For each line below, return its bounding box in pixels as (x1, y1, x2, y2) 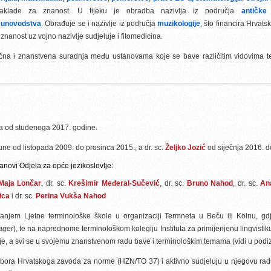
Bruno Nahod (186, 179, 233, 188)
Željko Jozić (165, 143, 207, 152)
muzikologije (157, 19, 201, 28)
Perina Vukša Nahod (36, 192, 106, 200)
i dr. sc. (10, 192, 36, 200)
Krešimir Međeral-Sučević (68, 179, 160, 188)
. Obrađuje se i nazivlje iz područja (41, 19, 158, 28)
